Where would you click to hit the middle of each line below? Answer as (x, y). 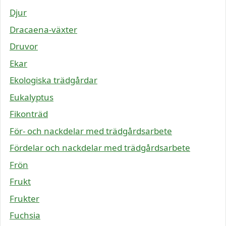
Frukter (24, 198)
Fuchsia (25, 215)
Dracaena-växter (43, 29)
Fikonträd (29, 114)
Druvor (24, 46)
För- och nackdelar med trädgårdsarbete (91, 131)
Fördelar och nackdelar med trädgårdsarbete (100, 148)
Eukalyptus (32, 97)
